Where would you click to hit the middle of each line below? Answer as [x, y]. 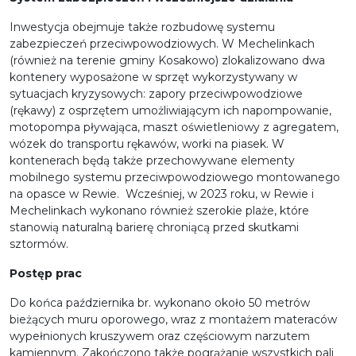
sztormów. [39, 244]
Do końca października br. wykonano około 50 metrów [160, 303]
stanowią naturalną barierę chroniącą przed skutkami [154, 228]
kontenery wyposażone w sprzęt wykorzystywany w [153, 77]
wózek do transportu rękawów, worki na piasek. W [147, 144]
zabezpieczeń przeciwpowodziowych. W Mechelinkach [162, 44]
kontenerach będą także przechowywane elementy [152, 161]
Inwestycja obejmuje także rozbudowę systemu [142, 27]
